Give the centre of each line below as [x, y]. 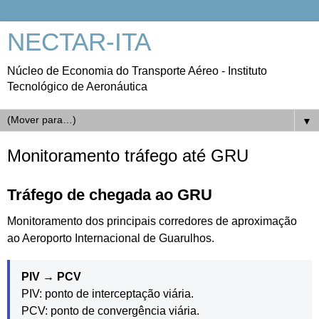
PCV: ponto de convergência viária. [110, 310]
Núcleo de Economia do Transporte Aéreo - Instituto [137, 71]
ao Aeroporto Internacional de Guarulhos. [111, 238]
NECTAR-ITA [79, 42]
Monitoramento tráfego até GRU [128, 156]
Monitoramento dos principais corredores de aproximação [152, 221]
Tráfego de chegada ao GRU [110, 194]
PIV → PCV [51, 276]
